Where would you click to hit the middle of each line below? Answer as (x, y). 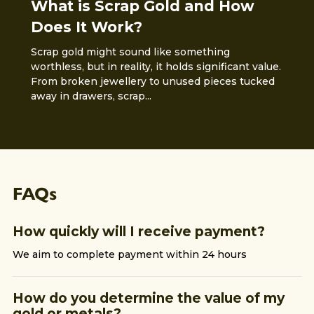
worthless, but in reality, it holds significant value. (156, 67)
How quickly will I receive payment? (138, 232)
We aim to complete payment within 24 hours (129, 254)
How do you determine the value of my (148, 298)
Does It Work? (87, 27)
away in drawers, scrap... (91, 96)
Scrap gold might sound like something (130, 52)
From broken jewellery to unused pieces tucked (153, 81)
